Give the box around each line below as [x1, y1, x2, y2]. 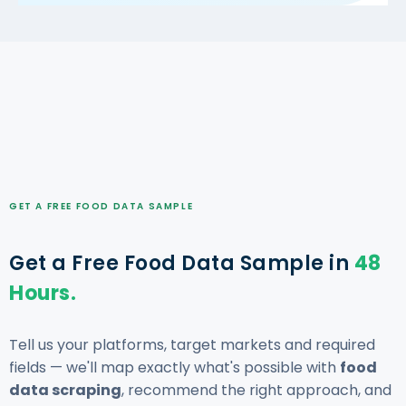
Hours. [9, 278, 76, 307]
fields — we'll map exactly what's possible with [9, 356, 340, 378]
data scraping [9, 379, 121, 401]
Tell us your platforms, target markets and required [9, 333, 375, 355]
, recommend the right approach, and [121, 379, 391, 401]
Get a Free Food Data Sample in [9, 248, 354, 277]
